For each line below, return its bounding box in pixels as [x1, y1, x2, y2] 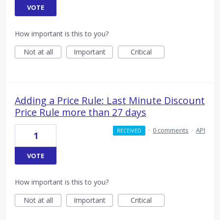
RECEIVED [116, 126, 141, 134]
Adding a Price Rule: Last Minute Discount [15, 93, 205, 107]
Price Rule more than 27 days [15, 105, 146, 119]
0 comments [153, 125, 189, 135]
